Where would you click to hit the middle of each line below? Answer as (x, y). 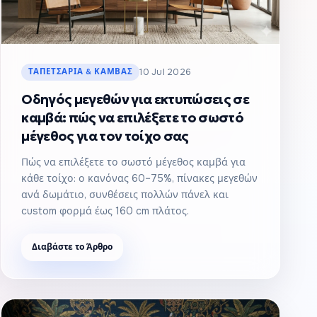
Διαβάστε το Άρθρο (73, 247)
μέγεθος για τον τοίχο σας (105, 136)
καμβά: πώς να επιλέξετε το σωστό (133, 117)
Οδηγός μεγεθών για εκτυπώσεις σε (136, 99)
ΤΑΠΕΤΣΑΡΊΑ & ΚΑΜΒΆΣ (81, 71)
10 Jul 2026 (166, 72)
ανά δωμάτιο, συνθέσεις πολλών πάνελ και (125, 194)
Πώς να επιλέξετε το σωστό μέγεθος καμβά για (134, 162)
